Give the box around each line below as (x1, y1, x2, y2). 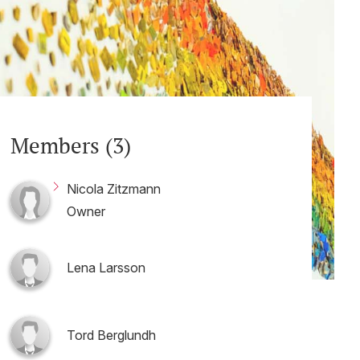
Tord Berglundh (67, 327, 156, 343)
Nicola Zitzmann (67, 181, 161, 197)
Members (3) (10, 131, 131, 160)
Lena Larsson (67, 260, 145, 276)
